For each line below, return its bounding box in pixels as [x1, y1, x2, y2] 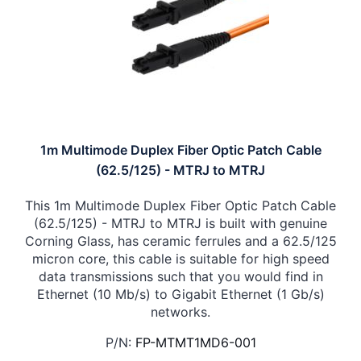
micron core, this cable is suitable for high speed [31, 251, 330, 268]
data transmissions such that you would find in [38, 268, 323, 285]
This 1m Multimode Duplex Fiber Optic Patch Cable [25, 197, 336, 214]
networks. [151, 304, 210, 321]
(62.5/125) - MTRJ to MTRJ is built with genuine [34, 215, 327, 232]
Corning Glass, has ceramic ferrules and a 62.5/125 [24, 233, 337, 250]
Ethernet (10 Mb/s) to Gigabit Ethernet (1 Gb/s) [36, 286, 325, 303]
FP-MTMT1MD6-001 [135, 334, 256, 351]
